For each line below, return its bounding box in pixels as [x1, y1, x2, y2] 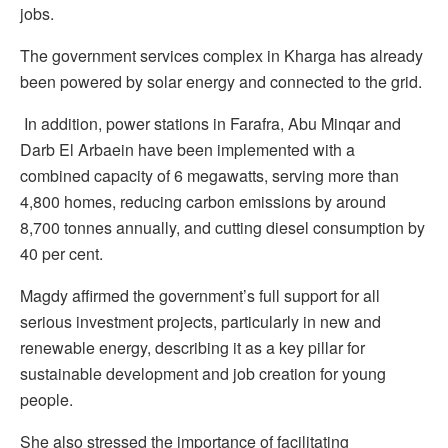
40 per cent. [20, 242, 103, 266]
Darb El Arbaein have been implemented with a [20, 138, 355, 162]
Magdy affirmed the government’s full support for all [20, 284, 380, 308]
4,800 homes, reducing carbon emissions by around [20, 190, 386, 214]
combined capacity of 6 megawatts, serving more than [20, 164, 399, 188]
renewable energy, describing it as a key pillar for [20, 336, 365, 360]
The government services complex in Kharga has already [20, 44, 423, 68]
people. [20, 388, 73, 412]
